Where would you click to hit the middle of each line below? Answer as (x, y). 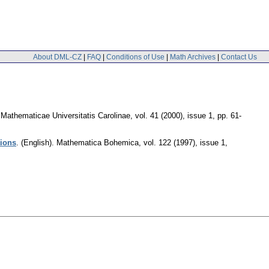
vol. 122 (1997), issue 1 (184, 143)
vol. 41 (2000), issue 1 (174, 116)
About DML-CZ (57, 57)
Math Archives (193, 57)
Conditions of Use (135, 57)
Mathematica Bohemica (98, 143)
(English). (38, 143)
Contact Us (239, 57)
